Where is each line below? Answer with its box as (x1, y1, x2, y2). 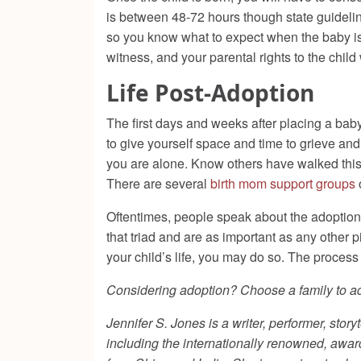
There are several (106, 174, 210, 193)
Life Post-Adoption (106, 77, 314, 109)
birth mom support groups (210, 174, 355, 193)
